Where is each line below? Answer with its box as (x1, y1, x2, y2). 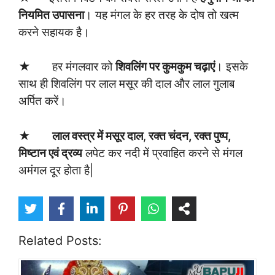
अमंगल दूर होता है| (18, 163, 93, 177)
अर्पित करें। (18, 94, 66, 109)
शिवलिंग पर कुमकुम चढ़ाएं (115, 60, 215, 74)
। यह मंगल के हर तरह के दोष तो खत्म (84, 7, 239, 22)
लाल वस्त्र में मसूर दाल (52, 128, 143, 143)
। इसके (215, 60, 248, 74)
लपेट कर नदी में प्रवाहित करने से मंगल (82, 145, 242, 160)
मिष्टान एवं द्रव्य (18, 145, 82, 160)
